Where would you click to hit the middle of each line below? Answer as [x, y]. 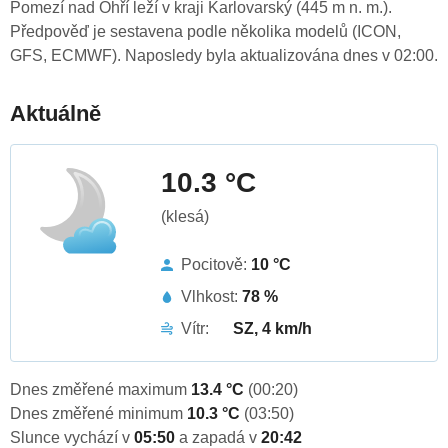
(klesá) [185, 217]
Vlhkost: [211, 297]
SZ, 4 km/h [272, 329]
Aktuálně [55, 114]
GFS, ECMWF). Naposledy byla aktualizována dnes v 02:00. [224, 56]
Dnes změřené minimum [98, 414]
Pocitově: [216, 265]
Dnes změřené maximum [100, 390]
